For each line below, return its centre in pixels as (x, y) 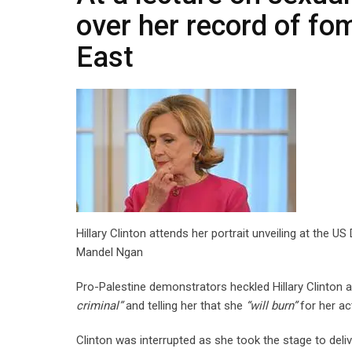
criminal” (99, 306)
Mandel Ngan (110, 252)
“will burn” (271, 306)
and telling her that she (184, 306)
